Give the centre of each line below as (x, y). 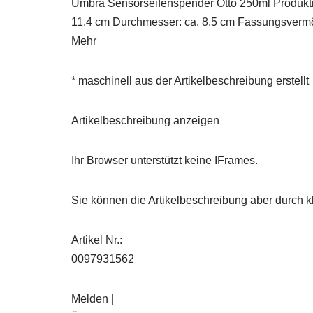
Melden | (93, 299)
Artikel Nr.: (97, 240)
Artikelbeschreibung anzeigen (145, 121)
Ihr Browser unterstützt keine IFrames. (165, 160)
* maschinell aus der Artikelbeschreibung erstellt (190, 81)
